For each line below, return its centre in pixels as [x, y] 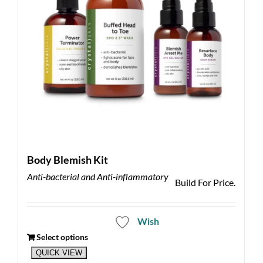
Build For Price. [205, 182]
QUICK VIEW [59, 252]
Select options [62, 237]
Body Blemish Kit [68, 159]
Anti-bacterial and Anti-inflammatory [98, 176]
